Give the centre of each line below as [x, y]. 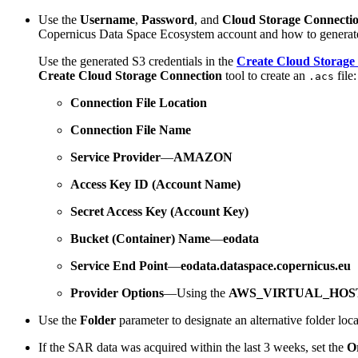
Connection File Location [139, 102]
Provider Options [117, 292]
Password [168, 19]
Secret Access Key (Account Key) [159, 211]
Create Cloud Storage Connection [130, 75]
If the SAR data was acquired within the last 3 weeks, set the [193, 347]
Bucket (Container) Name [140, 238]
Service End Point [119, 265]
